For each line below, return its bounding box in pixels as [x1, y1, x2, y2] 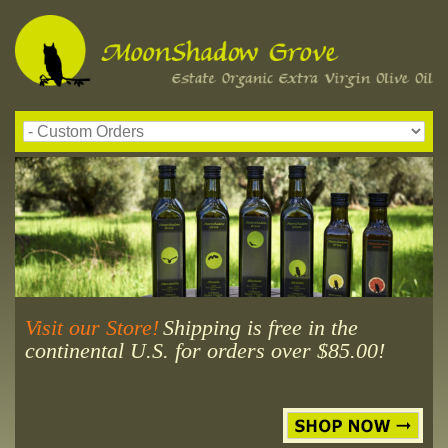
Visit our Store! [25, 314, 159, 340]
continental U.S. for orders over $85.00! [25, 337, 385, 363]
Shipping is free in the [163, 314, 358, 340]
